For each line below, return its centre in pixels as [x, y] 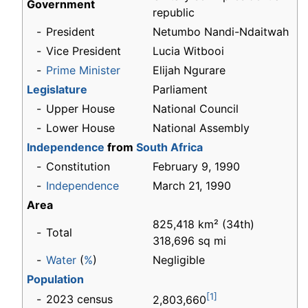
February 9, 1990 [198, 167]
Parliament [180, 90]
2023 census [79, 299]
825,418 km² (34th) [203, 224]
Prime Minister [83, 70]
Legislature [57, 90]
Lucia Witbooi [188, 51]
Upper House [80, 109]
